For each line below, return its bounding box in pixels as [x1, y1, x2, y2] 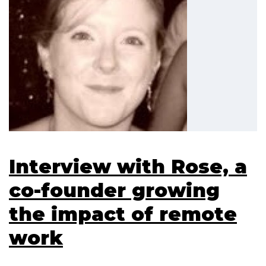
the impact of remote [9, 202, 237, 226]
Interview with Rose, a [9, 154, 247, 178]
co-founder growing [9, 178, 220, 202]
